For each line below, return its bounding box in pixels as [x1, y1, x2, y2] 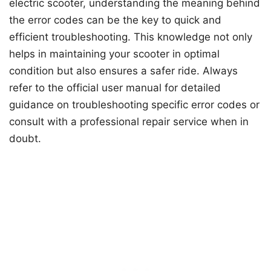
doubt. [9, 132, 41, 145]
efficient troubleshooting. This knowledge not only [9, 30, 252, 43]
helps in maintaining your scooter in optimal [9, 47, 220, 60]
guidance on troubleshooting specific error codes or [9, 98, 260, 111]
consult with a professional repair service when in [9, 115, 249, 128]
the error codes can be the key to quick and [9, 13, 221, 26]
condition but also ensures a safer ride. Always [9, 64, 238, 77]
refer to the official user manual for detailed [9, 81, 221, 94]
